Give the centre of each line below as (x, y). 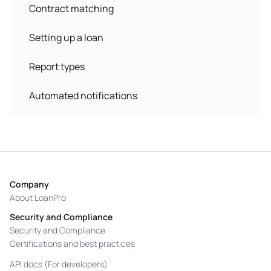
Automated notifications (83, 96)
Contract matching (71, 8)
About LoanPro (38, 198)
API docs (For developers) (59, 264)
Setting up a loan (66, 38)
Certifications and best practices (72, 243)
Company (29, 184)
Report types (57, 67)
